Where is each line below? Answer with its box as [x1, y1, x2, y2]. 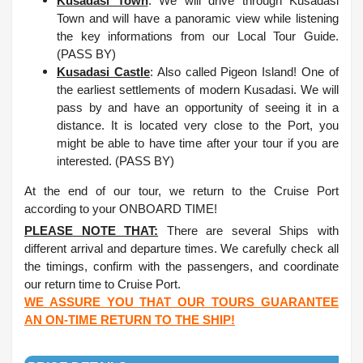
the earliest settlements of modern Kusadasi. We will [57, 83, 339, 97]
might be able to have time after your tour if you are [57, 136, 339, 151]
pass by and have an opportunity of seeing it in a [57, 100, 339, 115]
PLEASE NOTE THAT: [24, 224, 159, 238]
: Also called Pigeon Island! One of [149, 65, 340, 79]
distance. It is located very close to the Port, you [57, 118, 339, 133]
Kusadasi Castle [57, 65, 150, 79]
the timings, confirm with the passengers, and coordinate [24, 259, 339, 274]
